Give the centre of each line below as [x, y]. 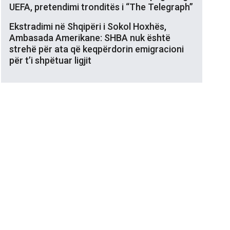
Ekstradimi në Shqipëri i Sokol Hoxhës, [88, 26]
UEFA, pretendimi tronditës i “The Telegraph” [101, 7]
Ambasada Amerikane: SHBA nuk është [90, 37]
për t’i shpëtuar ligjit [50, 60]
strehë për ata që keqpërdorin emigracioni [97, 49]
